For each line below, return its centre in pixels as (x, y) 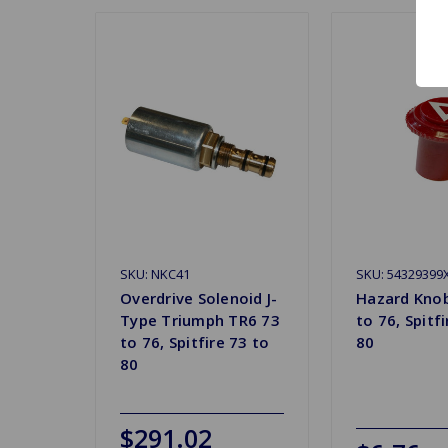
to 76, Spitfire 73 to (195, 341)
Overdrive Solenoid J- (199, 297)
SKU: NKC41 (155, 273)
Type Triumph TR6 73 (200, 319)
